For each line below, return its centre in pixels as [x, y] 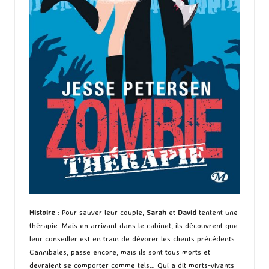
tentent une [217, 212]
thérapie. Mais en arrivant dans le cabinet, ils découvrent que [134, 225]
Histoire [42, 212]
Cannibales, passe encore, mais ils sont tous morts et [120, 251]
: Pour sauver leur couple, [101, 212]
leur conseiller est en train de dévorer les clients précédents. [133, 238]
